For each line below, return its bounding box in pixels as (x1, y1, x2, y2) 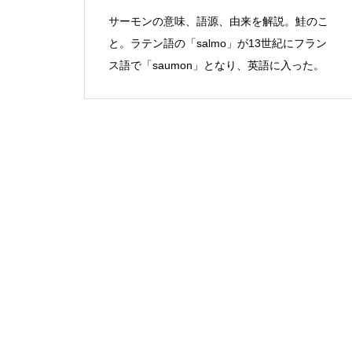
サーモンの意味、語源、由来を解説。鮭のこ (108, 15, 328, 27)
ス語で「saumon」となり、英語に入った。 (108, 59, 324, 71)
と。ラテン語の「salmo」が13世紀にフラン (108, 37, 327, 49)
